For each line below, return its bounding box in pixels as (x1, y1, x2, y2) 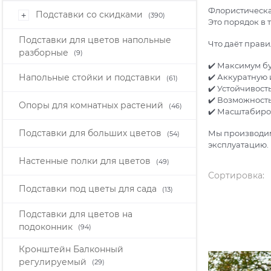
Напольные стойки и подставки (19, 72, 163, 83)
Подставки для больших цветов (19, 128, 164, 139)
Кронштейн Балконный (19, 243, 123, 255)
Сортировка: (207, 170, 264, 181)
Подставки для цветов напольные (19, 34, 171, 45)
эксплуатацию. (207, 140, 269, 150)
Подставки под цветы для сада (19, 183, 159, 195)
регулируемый (19, 256, 89, 267)
